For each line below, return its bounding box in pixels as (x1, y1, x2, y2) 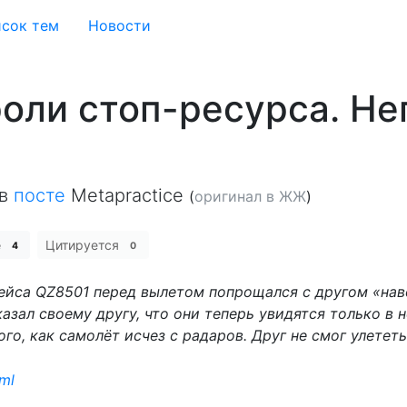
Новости (88, 16, 151, 35)
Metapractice (65, 184, 189, 206)
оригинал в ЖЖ (194, 187, 306, 205)
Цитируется (45, 237, 124, 253)
